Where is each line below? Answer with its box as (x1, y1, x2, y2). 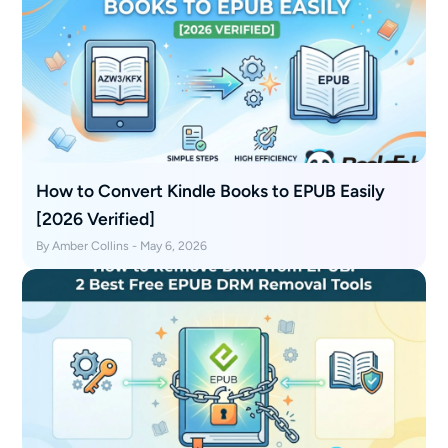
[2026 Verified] (36, 208, 156, 230)
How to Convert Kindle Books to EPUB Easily (36, 180, 386, 202)
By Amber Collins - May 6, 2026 (36, 237, 208, 253)
